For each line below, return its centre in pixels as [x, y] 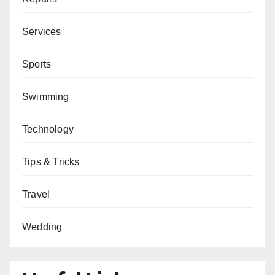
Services [42, 31]
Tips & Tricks [51, 161]
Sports [37, 64]
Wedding [42, 227]
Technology [48, 129]
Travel [36, 194]
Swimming [46, 96]
